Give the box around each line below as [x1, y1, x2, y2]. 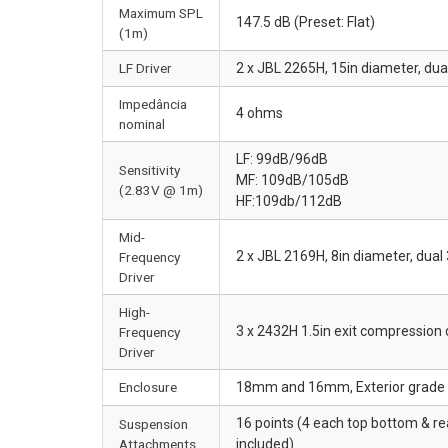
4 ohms [236, 104, 283, 121]
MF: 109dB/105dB [236, 171, 349, 188]
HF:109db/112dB [236, 192, 342, 209]
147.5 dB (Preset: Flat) [236, 13, 375, 30]
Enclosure [119, 378, 177, 395]
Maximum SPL [119, 4, 203, 21]
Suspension [119, 415, 188, 432]
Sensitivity [119, 161, 180, 178]
